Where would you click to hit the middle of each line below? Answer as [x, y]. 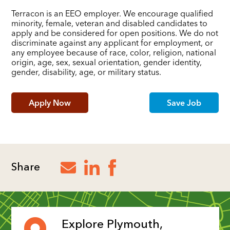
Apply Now [50, 102]
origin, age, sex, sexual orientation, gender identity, [107, 62]
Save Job [184, 102]
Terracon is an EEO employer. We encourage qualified [112, 13]
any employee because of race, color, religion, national [114, 52]
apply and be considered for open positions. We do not [115, 33]
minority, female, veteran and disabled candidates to [110, 23]
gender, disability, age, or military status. [87, 72]
